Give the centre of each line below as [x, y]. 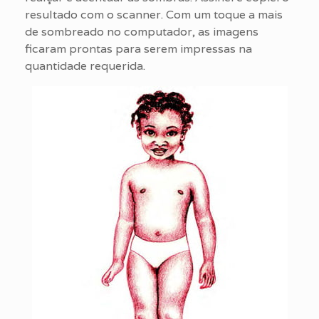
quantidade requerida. [85, 66]
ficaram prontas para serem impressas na [138, 48]
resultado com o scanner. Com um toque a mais [154, 14]
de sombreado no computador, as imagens [142, 31]
